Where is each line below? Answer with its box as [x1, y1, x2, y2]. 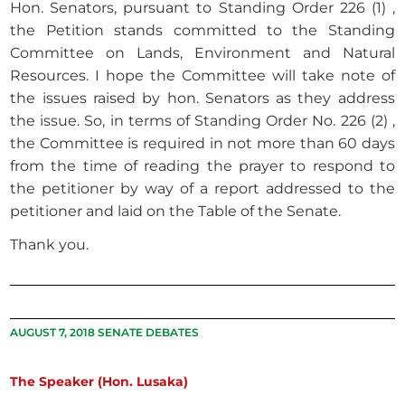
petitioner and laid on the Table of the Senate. [10, 202, 342, 221]
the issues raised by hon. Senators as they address [10, 89, 395, 108]
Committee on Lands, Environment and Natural [10, 44, 395, 62]
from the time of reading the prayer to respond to [10, 157, 395, 175]
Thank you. [10, 236, 89, 254]
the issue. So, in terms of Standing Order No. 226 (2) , [10, 112, 395, 130]
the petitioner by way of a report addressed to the [10, 180, 395, 198]
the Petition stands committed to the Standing [10, 22, 395, 40]
